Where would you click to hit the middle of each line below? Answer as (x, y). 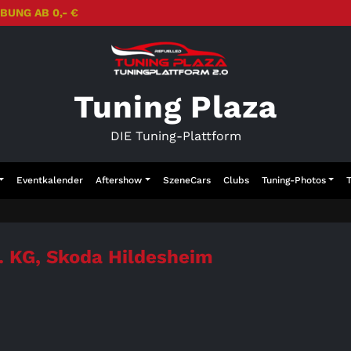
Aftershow (119, 180)
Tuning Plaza (175, 107)
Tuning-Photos (293, 180)
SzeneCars (186, 180)
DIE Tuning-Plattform (175, 136)
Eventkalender (50, 180)
